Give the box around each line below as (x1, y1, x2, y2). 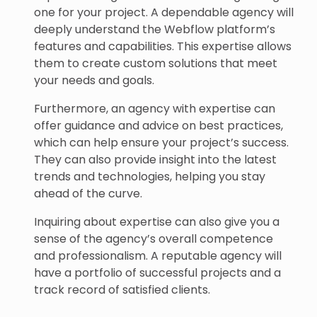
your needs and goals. (34, 72, 154, 88)
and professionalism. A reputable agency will (34, 248, 282, 264)
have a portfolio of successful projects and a (34, 265, 281, 281)
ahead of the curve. (34, 185, 142, 202)
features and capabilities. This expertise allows (34, 38, 292, 54)
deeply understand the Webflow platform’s (34, 21, 275, 38)
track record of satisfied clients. (34, 282, 210, 298)
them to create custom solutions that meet (34, 55, 277, 71)
